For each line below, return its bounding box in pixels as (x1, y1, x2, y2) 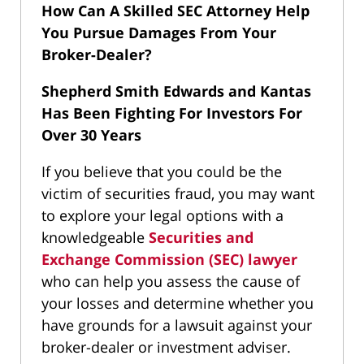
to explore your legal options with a (41, 206, 284, 226)
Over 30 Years (41, 125, 141, 145)
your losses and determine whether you (41, 293, 314, 314)
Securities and (149, 227, 253, 248)
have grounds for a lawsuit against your (41, 315, 312, 336)
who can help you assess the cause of (41, 271, 300, 292)
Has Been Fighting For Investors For (41, 103, 302, 123)
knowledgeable (41, 227, 149, 248)
